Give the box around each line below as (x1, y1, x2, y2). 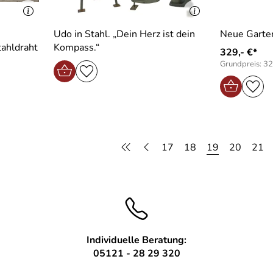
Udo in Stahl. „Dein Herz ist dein (53, 27, 195, 41)
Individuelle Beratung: (87, 233, 186, 247)
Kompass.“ (53, 40, 99, 54)
